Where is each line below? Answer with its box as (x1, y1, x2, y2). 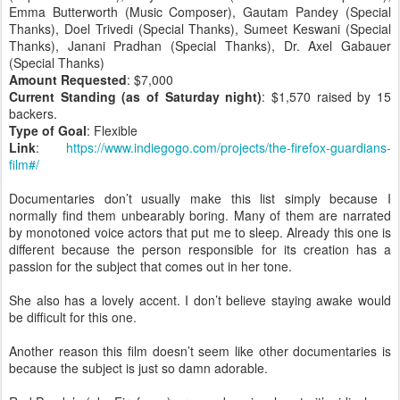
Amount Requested (9, 71, 127, 89)
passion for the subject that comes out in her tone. (9, 257, 292, 276)
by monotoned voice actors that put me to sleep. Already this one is (9, 223, 391, 242)
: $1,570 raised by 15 (262, 87, 392, 106)
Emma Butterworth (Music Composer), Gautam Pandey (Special (9, 3, 391, 21)
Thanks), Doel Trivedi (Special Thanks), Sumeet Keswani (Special (9, 20, 391, 38)
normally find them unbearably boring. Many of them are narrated (9, 206, 391, 225)
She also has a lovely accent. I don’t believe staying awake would (9, 291, 391, 310)
